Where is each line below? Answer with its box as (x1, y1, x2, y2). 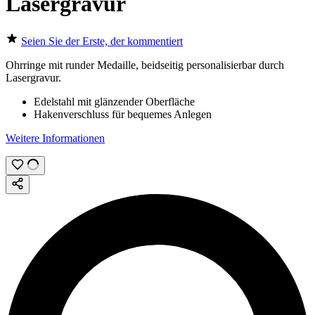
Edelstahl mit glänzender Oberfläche (34, 95, 195, 108)
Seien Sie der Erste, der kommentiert (21, 34, 183, 47)
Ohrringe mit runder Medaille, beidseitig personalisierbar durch (6, 58, 284, 71)
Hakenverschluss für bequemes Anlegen (34, 108, 212, 120)
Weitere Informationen (6, 131, 105, 144)
